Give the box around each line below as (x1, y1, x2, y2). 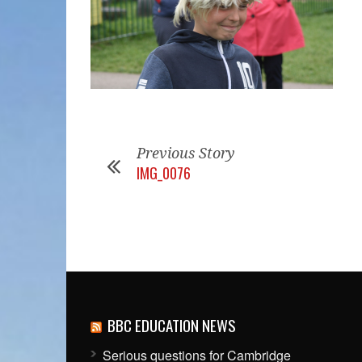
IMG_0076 (137, 162, 191, 183)
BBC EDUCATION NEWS (107, 313, 236, 336)
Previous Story (137, 144, 235, 162)
